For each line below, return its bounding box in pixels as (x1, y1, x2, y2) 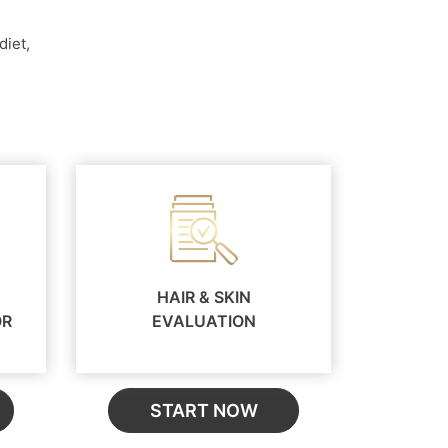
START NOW (149, 399, 258, 421)
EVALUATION (151, 310, 256, 331)
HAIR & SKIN (156, 286, 251, 307)
